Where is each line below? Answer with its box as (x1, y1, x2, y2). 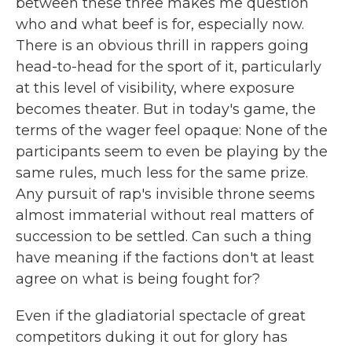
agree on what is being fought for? (16, 269, 260, 288)
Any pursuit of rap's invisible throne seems (16, 185, 315, 203)
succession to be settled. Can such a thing (16, 227, 312, 245)
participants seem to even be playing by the (16, 142, 328, 160)
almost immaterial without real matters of (16, 206, 313, 224)
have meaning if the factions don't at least (16, 248, 314, 266)
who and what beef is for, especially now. (16, 15, 304, 33)
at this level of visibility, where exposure (16, 79, 295, 97)
